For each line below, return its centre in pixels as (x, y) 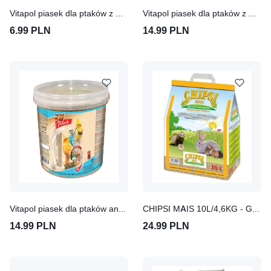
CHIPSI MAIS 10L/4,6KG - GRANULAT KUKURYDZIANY (256, 208)
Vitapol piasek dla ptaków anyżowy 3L (122, 208)
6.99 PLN (30, 31)
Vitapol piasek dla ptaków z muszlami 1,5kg (119, 13)
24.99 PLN (166, 225)
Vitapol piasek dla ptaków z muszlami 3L (252, 13)
